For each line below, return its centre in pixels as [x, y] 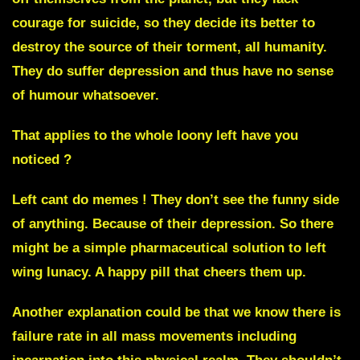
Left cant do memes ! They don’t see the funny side [176, 200]
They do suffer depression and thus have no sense [173, 72]
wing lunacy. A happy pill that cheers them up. [159, 272]
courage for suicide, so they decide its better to [164, 23]
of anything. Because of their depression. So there [173, 224]
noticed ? [42, 160]
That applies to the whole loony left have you [155, 136]
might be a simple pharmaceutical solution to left [169, 248]
